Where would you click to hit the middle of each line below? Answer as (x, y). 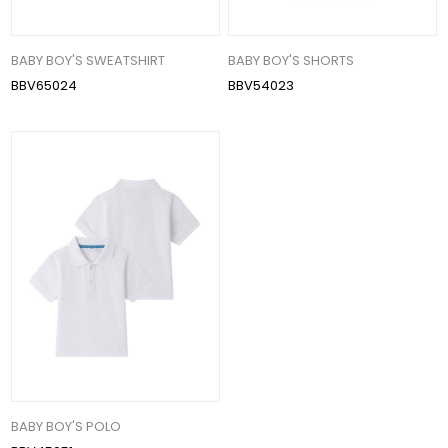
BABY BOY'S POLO (66, 426)
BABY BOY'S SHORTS (291, 61)
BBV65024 (44, 86)
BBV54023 (261, 86)
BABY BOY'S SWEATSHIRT (88, 61)
